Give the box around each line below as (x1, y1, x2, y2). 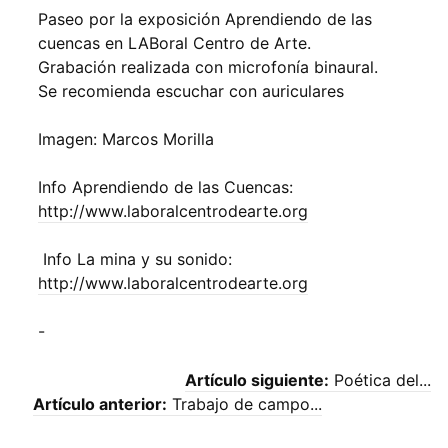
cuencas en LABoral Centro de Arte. (38, 33, 311, 53)
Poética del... (329, 370, 431, 390)
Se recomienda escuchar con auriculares (38, 81, 344, 101)
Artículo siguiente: (185, 370, 329, 390)
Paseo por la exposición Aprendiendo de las (38, 9, 372, 29)
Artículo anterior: (33, 394, 167, 414)
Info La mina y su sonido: (38, 249, 232, 269)
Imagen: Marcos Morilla (38, 129, 214, 149)
